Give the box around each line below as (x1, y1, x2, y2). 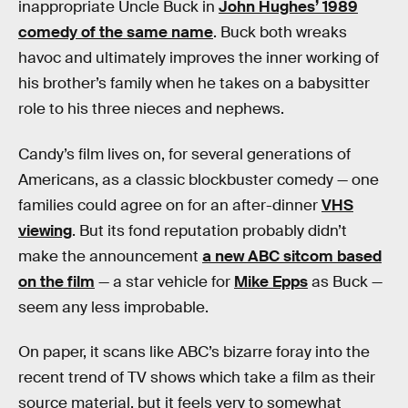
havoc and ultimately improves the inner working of (18, 48, 379, 67)
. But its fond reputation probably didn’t (72, 220, 347, 240)
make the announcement (18, 246, 202, 266)
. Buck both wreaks (213, 23, 347, 42)
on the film (18, 271, 95, 291)
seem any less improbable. (18, 297, 209, 317)
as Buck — (308, 271, 382, 291)
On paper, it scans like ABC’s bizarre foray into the (18, 342, 370, 362)
